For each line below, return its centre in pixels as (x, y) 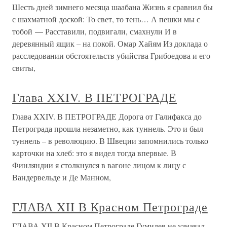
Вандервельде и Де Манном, (62, 177)
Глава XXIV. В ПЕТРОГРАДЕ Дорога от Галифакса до (107, 117)
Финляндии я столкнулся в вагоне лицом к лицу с (99, 165)
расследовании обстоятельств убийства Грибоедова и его (111, 56)
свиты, (24, 68)
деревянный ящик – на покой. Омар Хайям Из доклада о (110, 44)
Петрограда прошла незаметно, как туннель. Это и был (108, 129)
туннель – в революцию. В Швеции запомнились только (110, 141)
